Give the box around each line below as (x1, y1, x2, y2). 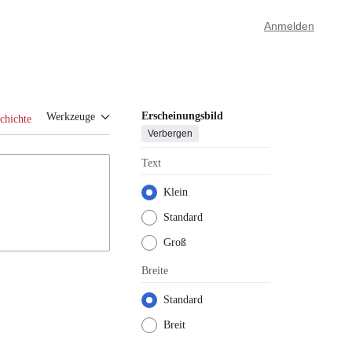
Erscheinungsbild (141, 109, 223, 122)
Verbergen (148, 127, 192, 139)
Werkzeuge (46, 111, 95, 123)
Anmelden (264, 20, 314, 32)
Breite (141, 264, 168, 277)
